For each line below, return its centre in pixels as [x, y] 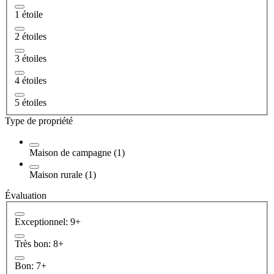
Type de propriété [39, 120]
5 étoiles [31, 102]
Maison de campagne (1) [77, 152]
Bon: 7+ [31, 266]
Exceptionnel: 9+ [48, 222]
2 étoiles [31, 36]
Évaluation [26, 195]
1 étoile [29, 14]
